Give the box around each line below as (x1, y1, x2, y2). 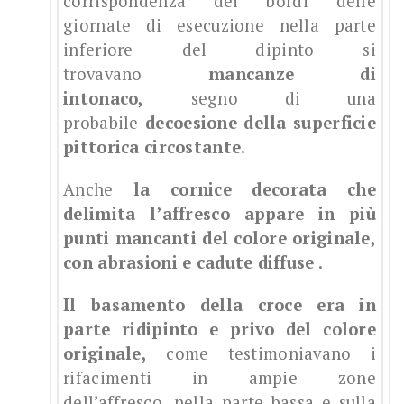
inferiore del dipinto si (63, 39, 376, 61)
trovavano (63, 63, 208, 86)
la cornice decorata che (133, 179, 376, 201)
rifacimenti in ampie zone (63, 367, 376, 390)
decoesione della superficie (145, 112, 376, 134)
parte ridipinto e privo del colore (63, 318, 376, 341)
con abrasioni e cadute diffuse (63, 252, 315, 274)
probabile (63, 112, 146, 134)
